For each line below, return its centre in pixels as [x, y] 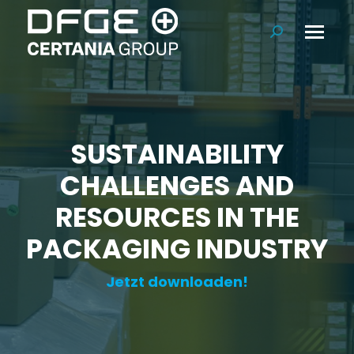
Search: [293, 35]
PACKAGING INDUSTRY [177, 249]
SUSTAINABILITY [177, 154]
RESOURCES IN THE [177, 217]
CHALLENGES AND [177, 186]
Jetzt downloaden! [177, 282]
